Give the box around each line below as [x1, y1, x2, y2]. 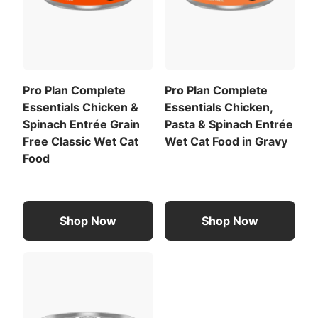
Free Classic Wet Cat [23, 133, 138, 148]
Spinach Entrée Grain [23, 116, 140, 131]
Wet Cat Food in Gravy [165, 133, 287, 148]
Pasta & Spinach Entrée [165, 116, 293, 131]
